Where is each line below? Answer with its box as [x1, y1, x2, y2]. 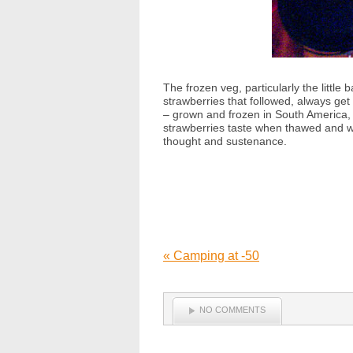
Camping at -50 [170, 249, 259, 263]
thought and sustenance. [163, 135, 287, 147]
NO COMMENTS [199, 304, 266, 314]
